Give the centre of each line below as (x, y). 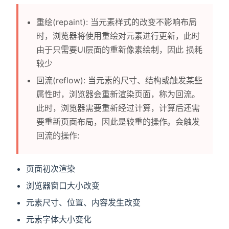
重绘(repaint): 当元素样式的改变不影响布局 (117, 22)
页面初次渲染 (51, 169)
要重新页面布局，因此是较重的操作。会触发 (118, 122)
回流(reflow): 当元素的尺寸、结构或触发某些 (120, 81)
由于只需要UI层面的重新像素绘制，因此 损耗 (120, 50)
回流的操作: (58, 136)
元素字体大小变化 (59, 220)
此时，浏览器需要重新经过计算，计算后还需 (118, 108)
